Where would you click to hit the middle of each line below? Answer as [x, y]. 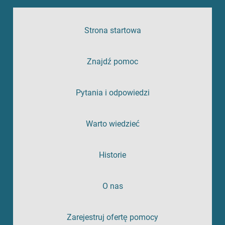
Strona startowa [113, 30]
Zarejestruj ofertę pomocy [113, 217]
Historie [113, 155]
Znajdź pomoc [113, 61]
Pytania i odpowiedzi [113, 92]
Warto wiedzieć [113, 124]
